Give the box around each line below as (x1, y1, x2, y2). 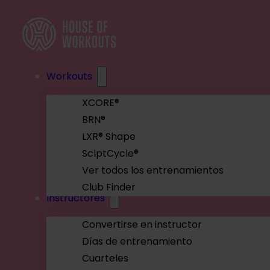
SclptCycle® (82, 146, 139, 161)
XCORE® (82, 96, 120, 110)
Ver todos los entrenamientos (82, 163, 224, 178)
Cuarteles (82, 251, 129, 266)
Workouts (46, 69, 92, 83)
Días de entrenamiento (82, 234, 193, 249)
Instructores (46, 190, 105, 205)
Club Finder (82, 180, 136, 195)
